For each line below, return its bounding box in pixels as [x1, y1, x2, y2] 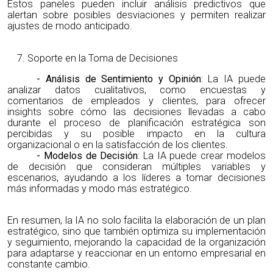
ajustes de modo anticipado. [7, 20, 133, 32]
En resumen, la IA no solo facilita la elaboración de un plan [7, 214, 266, 226]
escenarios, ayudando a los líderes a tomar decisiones [7, 171, 266, 183]
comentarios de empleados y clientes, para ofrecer [7, 94, 266, 107]
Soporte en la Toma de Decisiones [27, 52, 178, 64]
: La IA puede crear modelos [138, 149, 266, 161]
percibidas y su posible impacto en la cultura [7, 127, 266, 140]
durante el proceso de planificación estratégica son [7, 116, 266, 129]
